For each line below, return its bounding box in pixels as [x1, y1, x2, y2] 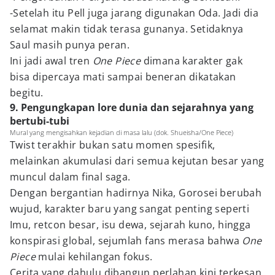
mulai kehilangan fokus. [36, 250, 153, 263]
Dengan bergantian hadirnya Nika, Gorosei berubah [10, 186, 262, 199]
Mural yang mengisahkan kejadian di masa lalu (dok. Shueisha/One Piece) [10, 128, 233, 137]
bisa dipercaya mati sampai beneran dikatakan [10, 70, 236, 83]
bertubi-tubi [10, 114, 69, 128]
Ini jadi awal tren [10, 54, 93, 68]
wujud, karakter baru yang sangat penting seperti [10, 202, 250, 215]
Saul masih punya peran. [10, 38, 130, 52]
